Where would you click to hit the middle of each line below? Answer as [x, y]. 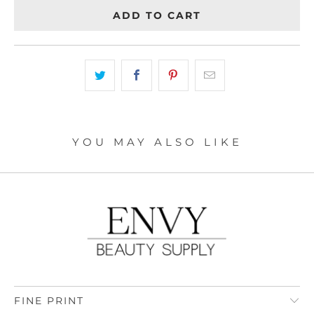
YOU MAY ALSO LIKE [157, 142]
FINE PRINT [49, 301]
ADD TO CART [157, 15]
